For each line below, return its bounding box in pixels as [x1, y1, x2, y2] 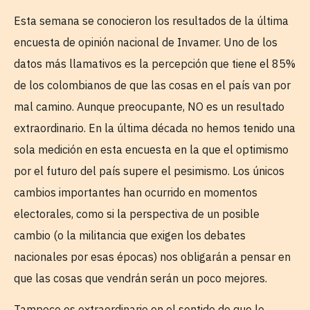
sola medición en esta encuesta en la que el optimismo [14, 143, 289, 156]
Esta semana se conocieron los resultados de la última [14, 14, 289, 28]
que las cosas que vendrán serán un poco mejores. [14, 271, 267, 285]
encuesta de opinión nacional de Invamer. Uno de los [14, 35, 277, 49]
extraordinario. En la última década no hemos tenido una [14, 121, 295, 135]
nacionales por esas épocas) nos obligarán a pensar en [14, 250, 291, 264]
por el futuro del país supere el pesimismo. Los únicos [14, 164, 284, 178]
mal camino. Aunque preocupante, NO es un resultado [14, 100, 284, 113]
